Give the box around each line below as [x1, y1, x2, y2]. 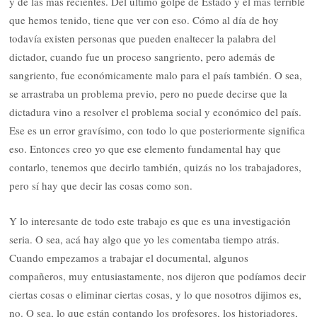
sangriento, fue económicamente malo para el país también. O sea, [9, 68, 303, 83]
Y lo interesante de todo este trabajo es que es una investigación [9, 214, 292, 229]
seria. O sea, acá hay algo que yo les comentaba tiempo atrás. [9, 232, 280, 247]
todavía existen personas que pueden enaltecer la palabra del [9, 31, 277, 46]
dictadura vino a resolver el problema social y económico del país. [9, 105, 302, 120]
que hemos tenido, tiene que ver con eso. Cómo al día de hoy [9, 13, 279, 28]
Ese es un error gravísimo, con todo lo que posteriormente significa [9, 123, 306, 138]
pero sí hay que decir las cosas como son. [9, 178, 193, 193]
